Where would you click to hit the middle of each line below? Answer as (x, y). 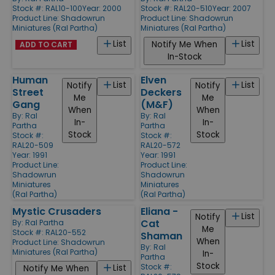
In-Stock (184, 56)
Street (28, 92)
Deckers (161, 92)
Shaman (161, 236)
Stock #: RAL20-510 (176, 8)
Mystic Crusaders (57, 211)
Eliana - (159, 211)
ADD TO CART (46, 44)
